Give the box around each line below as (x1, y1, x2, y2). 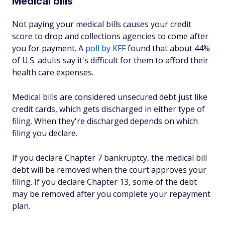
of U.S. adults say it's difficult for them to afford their (12, 55, 208, 66)
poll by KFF (85, 43, 126, 54)
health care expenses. (12, 67, 93, 78)
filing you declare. (12, 128, 77, 139)
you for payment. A (12, 43, 85, 54)
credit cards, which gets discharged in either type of (12, 103, 205, 115)
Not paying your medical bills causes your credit (12, 19, 191, 30)
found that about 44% (126, 43, 210, 54)
